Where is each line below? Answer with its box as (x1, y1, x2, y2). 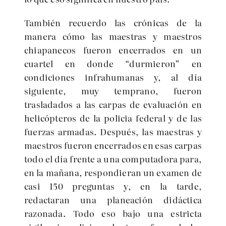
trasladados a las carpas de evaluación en (24, 98, 202, 110)
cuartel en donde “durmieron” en (24, 57, 202, 70)
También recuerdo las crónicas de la (24, 16, 202, 29)
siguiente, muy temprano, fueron (24, 84, 202, 97)
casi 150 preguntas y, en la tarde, (24, 180, 202, 192)
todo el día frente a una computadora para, (24, 152, 202, 165)
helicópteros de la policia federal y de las (24, 111, 202, 124)
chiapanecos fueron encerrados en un (24, 43, 202, 56)
